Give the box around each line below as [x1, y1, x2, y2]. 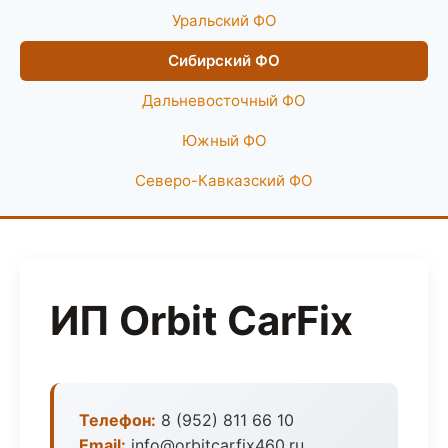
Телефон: [79, 410, 156, 430]
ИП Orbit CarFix [50, 296, 353, 345]
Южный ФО [181, 131, 267, 150]
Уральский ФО [171, 11, 277, 30]
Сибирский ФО [168, 51, 280, 70]
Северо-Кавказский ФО [135, 171, 313, 190]
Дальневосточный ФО [142, 91, 306, 110]
